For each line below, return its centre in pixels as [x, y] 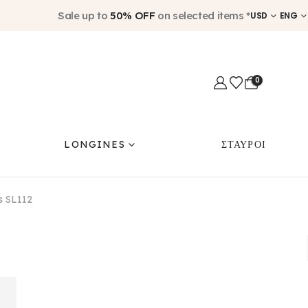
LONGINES [95, 145]
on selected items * [202, 15]
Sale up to [84, 15]
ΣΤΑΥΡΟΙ [244, 145]
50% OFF [133, 15]
